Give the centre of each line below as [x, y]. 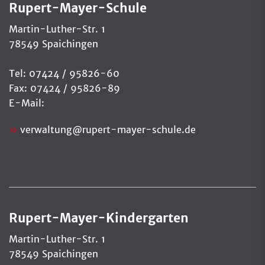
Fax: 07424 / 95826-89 [64, 88]
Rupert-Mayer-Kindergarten [99, 218]
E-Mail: [28, 103]
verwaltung [46, 129]
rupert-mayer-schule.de [139, 129]
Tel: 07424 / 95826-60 [64, 73]
